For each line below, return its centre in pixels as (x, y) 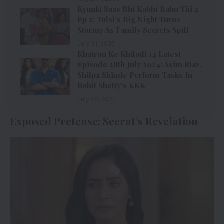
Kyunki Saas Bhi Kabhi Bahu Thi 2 (138, 9)
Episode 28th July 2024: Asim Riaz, (140, 65)
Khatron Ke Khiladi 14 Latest (129, 54)
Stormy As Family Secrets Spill (133, 30)
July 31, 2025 (96, 44)
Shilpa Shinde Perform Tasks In (135, 75)
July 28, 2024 (97, 99)
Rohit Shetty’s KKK (111, 86)
